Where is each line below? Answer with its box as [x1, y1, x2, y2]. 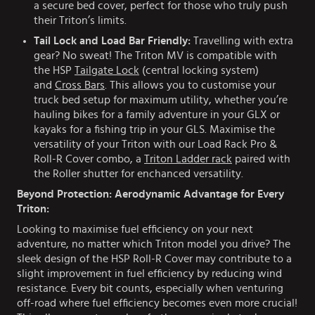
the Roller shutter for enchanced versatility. [34, 168, 243, 180]
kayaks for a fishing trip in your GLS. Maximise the [34, 124, 275, 136]
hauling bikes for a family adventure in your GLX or [34, 109, 280, 121]
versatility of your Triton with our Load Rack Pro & [34, 139, 277, 150]
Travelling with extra [191, 35, 293, 47]
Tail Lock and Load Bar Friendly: [34, 35, 191, 47]
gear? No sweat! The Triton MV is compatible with [34, 50, 277, 62]
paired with [232, 153, 290, 165]
